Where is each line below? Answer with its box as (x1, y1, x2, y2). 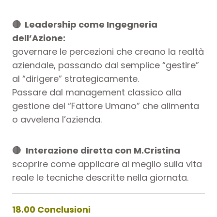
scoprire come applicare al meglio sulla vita (12, 157, 202, 170)
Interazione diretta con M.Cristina (26, 144, 180, 156)
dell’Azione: (12, 31, 65, 44)
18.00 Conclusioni (12, 203, 93, 216)
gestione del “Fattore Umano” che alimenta (12, 99, 199, 112)
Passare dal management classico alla (12, 86, 181, 98)
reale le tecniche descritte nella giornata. (12, 171, 188, 184)
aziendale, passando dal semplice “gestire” (12, 59, 199, 71)
